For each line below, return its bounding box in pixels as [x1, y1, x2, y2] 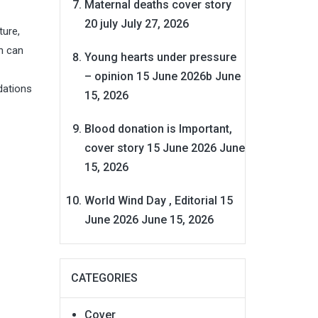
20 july [84, 16, 118, 31]
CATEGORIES [70, 270, 138, 285]
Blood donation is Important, [84, 121, 232, 136]
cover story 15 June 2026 [84, 141, 216, 155]
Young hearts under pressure [84, 50, 236, 64]
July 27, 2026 [120, 16, 189, 31]
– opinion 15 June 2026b [84, 69, 212, 83]
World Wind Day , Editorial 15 [84, 193, 233, 207]
